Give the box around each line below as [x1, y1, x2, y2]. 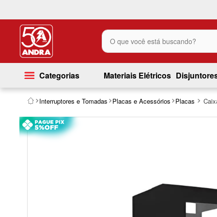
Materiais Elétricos [103, 69, 171, 81]
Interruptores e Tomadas [39, 96, 108, 106]
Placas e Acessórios [112, 96, 170, 106]
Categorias [39, 69, 79, 81]
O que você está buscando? [101, 27, 197, 39]
